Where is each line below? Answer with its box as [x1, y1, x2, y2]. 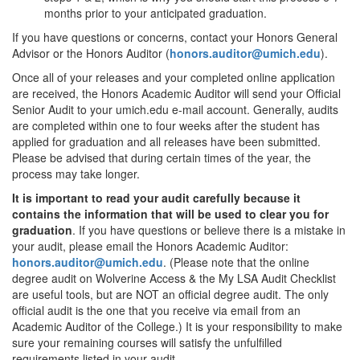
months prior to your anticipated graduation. [44, 5, 270, 21]
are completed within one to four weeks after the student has [12, 117, 320, 133]
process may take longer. [12, 166, 140, 182]
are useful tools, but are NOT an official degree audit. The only [12, 286, 329, 302]
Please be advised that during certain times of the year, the [12, 149, 311, 166]
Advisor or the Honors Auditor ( [12, 45, 170, 61]
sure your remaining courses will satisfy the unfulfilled [12, 334, 282, 350]
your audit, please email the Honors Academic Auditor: [12, 238, 288, 254]
